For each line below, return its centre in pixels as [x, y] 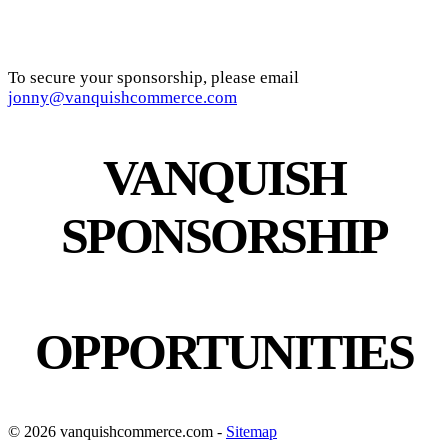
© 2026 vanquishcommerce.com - [117, 431]
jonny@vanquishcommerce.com [122, 97]
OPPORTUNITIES [224, 352]
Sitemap [251, 431]
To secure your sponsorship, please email [153, 77]
